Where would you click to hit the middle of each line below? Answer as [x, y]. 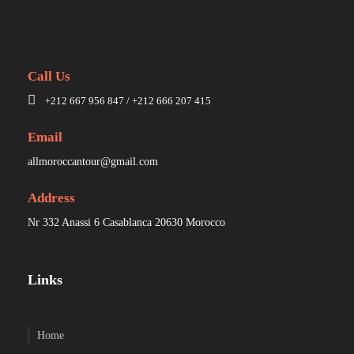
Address [51, 198]
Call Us [49, 76]
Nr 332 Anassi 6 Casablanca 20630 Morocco [126, 222]
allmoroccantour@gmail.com [93, 162]
